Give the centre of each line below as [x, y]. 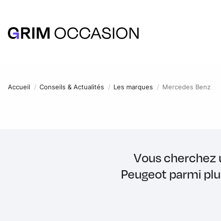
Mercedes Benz [186, 87]
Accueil [19, 87]
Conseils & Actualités [72, 87]
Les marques [133, 87]
